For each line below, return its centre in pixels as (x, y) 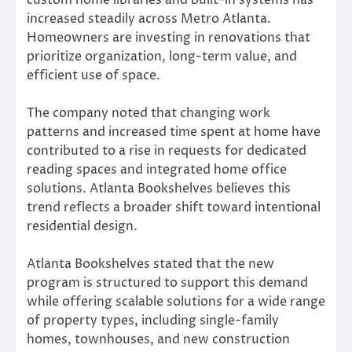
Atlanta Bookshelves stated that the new (150, 264)
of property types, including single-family (153, 321)
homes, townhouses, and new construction (158, 340)
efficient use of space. (93, 75)
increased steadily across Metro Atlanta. (149, 18)
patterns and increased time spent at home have (174, 132)
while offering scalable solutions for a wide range (176, 302)
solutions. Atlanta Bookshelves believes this (159, 188)
